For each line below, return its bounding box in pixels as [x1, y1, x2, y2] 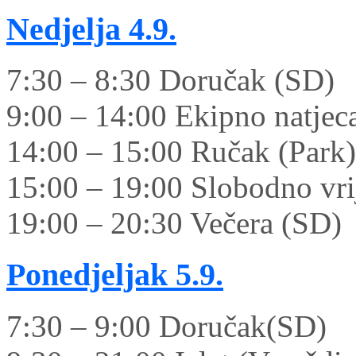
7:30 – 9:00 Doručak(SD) [6, 308, 327, 343]
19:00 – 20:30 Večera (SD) [6, 206, 342, 241]
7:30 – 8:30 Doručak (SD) [6, 63, 335, 98]
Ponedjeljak [6, 257, 168, 293]
